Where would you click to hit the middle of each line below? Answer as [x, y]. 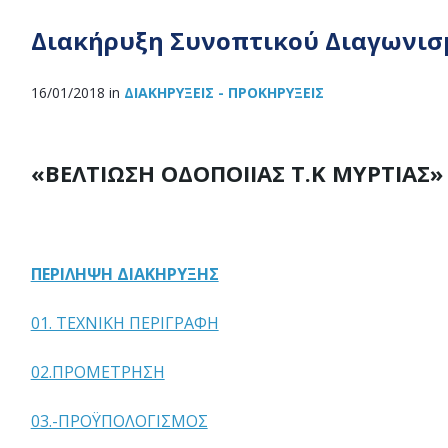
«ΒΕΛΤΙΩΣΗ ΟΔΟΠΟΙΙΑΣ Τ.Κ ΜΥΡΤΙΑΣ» [236, 173]
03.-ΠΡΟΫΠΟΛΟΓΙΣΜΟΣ [119, 421]
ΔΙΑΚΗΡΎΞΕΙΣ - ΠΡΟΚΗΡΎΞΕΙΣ [223, 92]
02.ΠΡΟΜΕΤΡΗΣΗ [97, 372]
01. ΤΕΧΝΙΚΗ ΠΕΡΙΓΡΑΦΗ [124, 323]
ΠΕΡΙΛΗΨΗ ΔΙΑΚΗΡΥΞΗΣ [124, 274]
